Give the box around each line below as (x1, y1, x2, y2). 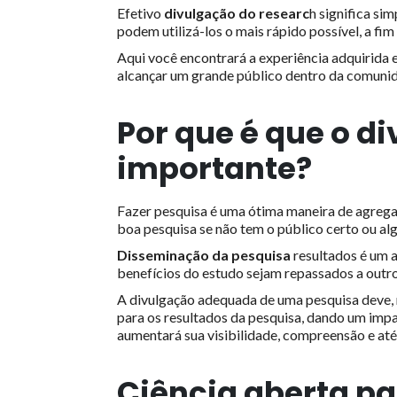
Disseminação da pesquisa (117, 245, 291, 263)
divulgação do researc (164, 4, 309, 21)
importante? (117, 146, 312, 190)
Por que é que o (117, 111, 356, 154)
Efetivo (117, 4, 164, 21)
